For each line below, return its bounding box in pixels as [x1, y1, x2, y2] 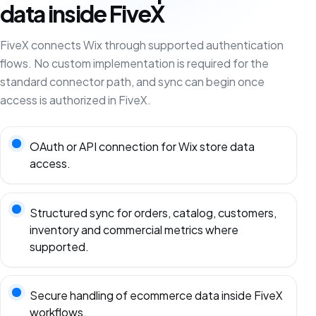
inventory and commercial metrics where [29, 221, 238, 237]
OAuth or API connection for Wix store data [29, 139, 255, 154]
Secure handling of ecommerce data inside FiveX [29, 288, 283, 303]
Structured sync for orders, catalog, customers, [29, 205, 276, 220]
